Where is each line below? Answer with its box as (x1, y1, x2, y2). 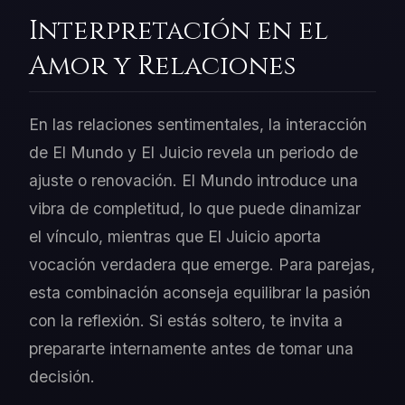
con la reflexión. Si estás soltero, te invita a (29, 311, 343, 331)
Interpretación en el (29, 14, 328, 50)
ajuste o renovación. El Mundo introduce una (29, 171, 358, 191)
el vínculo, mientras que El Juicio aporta (29, 227, 321, 247)
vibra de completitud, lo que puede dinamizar (29, 199, 361, 219)
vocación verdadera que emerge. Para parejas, (29, 255, 375, 275)
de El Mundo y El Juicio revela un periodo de (29, 143, 358, 163)
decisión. (29, 367, 95, 387)
